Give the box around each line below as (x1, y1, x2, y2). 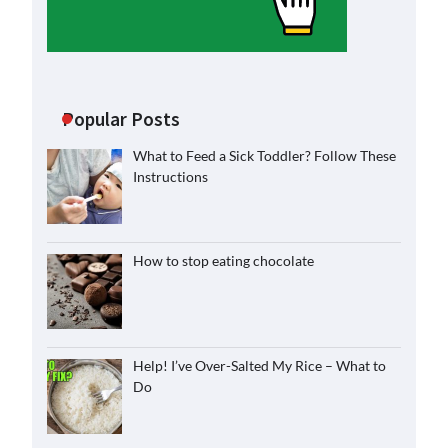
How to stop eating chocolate (132, 251, 314, 269)
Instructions (132, 168, 208, 185)
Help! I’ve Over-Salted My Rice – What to (132, 356, 386, 374)
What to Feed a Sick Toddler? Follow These (132, 147, 396, 164)
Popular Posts (62, 107, 180, 131)
